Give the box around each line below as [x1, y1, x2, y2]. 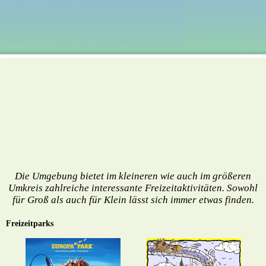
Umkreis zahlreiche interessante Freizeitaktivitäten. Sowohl [8, 182, 258, 194]
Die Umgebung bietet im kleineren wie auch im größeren [15, 170, 251, 182]
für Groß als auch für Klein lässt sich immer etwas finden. [12, 194, 254, 205]
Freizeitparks [6, 219, 53, 228]
